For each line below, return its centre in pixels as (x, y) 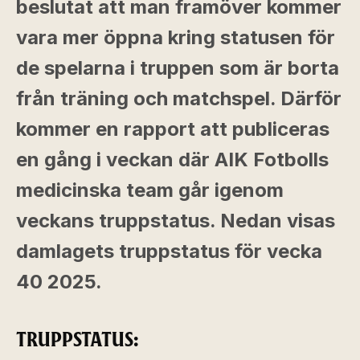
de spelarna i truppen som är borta (178, 68)
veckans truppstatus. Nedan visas (176, 221)
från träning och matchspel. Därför (179, 98)
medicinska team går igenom (150, 190)
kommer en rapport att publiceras (173, 129)
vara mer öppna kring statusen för (176, 37)
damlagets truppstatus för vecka (169, 251)
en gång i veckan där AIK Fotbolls (172, 160)
